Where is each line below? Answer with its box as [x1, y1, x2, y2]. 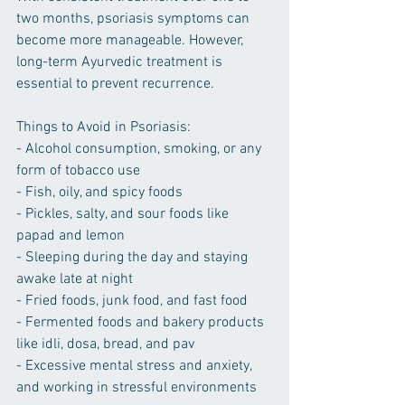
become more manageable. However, [16, 32, 247, 51]
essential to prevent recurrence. [16, 75, 214, 94]
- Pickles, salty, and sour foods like [16, 205, 232, 224]
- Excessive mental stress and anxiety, [16, 357, 255, 376]
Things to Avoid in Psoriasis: [16, 118, 191, 137]
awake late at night [16, 270, 133, 289]
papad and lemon [16, 227, 125, 246]
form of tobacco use [16, 162, 140, 181]
